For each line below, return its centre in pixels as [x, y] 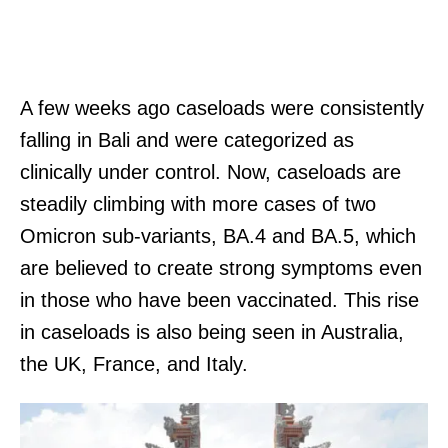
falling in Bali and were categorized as [187, 139]
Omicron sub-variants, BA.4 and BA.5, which [218, 235]
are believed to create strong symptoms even [221, 267]
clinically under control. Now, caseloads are [210, 171]
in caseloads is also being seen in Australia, [212, 331]
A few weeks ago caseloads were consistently [222, 107]
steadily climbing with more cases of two [198, 203]
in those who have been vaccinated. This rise [219, 299]
